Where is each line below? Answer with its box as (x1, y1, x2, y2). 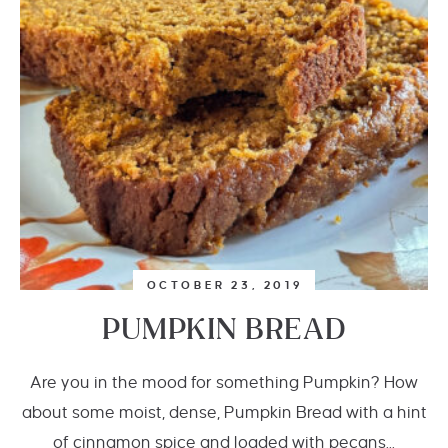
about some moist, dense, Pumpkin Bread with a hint (21, 404, 427, 422)
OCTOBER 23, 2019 (146, 279, 304, 291)
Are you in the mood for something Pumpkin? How (30, 374, 418, 392)
